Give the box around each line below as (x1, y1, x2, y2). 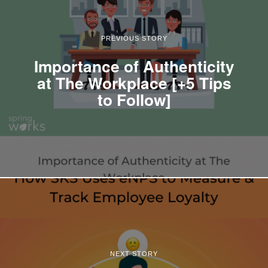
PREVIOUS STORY (100, 34, 167, 42)
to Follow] (97, 87, 171, 111)
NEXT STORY (110, 249, 158, 257)
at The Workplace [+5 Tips (36, 71, 232, 94)
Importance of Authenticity (33, 54, 234, 77)
